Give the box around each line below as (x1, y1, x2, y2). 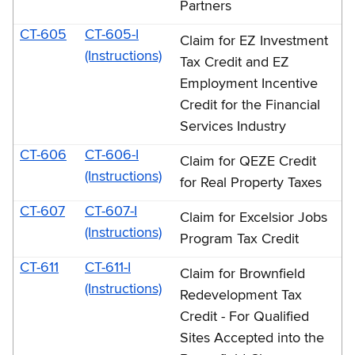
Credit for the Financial (180, 97, 320, 113)
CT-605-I (85, 27, 139, 42)
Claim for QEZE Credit (180, 154, 316, 169)
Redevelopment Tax (180, 288, 302, 303)
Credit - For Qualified (180, 309, 309, 324)
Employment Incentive (180, 76, 318, 91)
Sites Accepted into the (180, 330, 324, 345)
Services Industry (180, 119, 286, 134)
